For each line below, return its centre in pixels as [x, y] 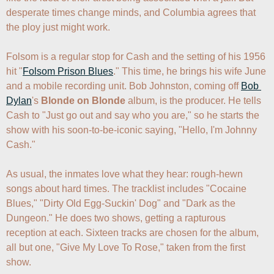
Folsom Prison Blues [68, 71]
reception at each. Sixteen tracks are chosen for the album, [132, 233]
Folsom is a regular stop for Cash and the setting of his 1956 [136, 57]
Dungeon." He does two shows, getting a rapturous [116, 218]
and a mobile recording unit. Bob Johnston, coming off [124, 86]
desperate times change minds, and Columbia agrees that [131, 13]
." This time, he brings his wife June [190, 71]
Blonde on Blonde [83, 101]
